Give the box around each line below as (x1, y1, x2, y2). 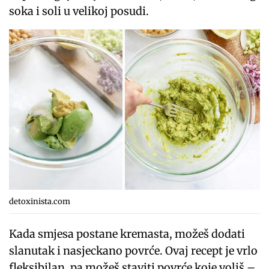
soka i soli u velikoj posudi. (9, 4, 150, 18)
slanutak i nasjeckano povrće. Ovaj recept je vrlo (9, 243, 258, 258)
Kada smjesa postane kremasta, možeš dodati (9, 226, 246, 241)
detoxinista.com (9, 196, 70, 207)
